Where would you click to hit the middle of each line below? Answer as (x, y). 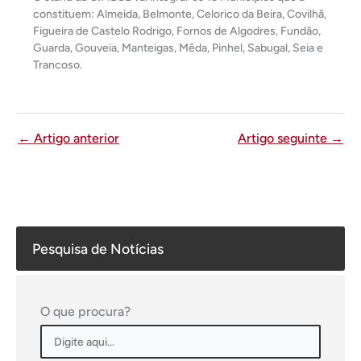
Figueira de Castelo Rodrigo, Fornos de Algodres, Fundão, (177, 31)
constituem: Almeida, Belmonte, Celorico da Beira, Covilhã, (180, 14)
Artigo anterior (75, 138)
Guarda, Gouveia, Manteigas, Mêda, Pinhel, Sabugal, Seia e (178, 48)
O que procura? (85, 311)
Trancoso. (58, 65)
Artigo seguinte (284, 138)
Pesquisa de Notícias (98, 249)
